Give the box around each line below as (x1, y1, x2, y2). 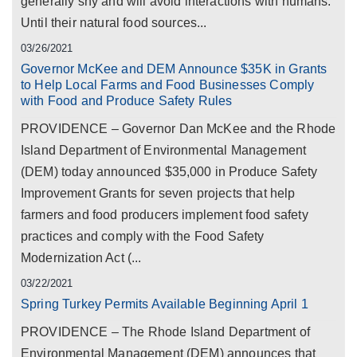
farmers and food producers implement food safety (21, 208, 308, 222)
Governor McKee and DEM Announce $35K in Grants (21, 62, 328, 76)
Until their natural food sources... (21, 16, 207, 29)
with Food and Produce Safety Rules (21, 94, 233, 108)
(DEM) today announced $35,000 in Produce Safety (21, 165, 318, 178)
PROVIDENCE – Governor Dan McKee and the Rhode (21, 122, 336, 135)
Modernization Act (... (21, 251, 142, 265)
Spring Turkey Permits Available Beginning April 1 (21, 297, 308, 311)
